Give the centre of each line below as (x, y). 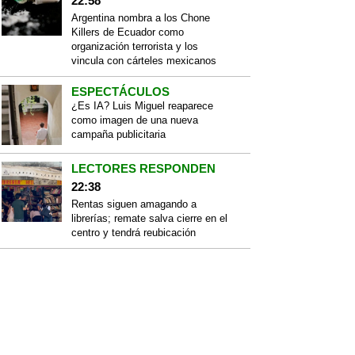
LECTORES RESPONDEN (143, 168)
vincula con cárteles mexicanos (144, 61)
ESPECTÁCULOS (120, 92)
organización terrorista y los (135, 46)
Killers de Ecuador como (128, 32)
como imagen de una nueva (135, 120)
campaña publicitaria (118, 134)
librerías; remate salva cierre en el (149, 218)
